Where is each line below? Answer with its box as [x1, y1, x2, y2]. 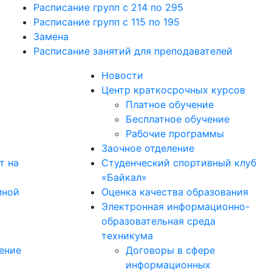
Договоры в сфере [126, 244, 215, 256]
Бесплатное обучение [126, 113, 229, 125]
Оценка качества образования [101, 186, 248, 198]
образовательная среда [101, 215, 216, 227]
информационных [126, 259, 211, 271]
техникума [101, 229, 153, 242]
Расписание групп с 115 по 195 [33, 16, 180, 28]
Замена [33, 30, 69, 42]
